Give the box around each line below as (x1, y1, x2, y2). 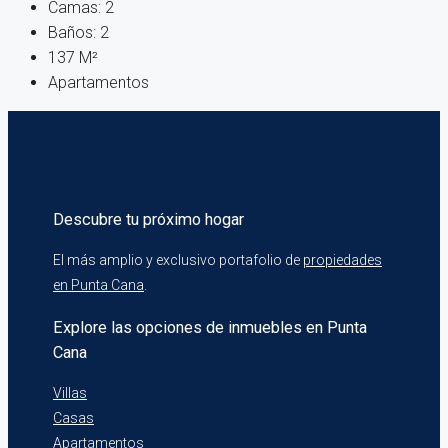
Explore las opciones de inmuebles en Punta (53, 317, 367, 337)
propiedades (303, 252, 382, 269)
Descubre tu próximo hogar (53, 210, 244, 230)
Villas (53, 385, 87, 402)
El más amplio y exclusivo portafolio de (53, 252, 303, 269)
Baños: (48, 22, 96, 42)
